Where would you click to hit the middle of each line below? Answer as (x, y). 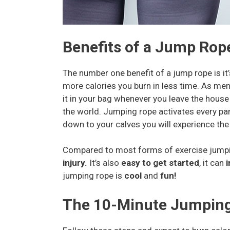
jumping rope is (93, 176)
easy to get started (160, 163)
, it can (213, 163)
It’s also (105, 163)
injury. (76, 163)
